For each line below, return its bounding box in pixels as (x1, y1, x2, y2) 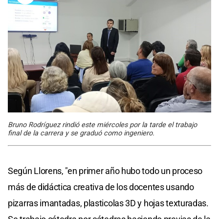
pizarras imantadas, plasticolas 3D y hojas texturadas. (8, 198, 209, 209)
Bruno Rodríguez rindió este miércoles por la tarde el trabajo (8, 121, 197, 130)
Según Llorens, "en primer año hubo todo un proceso (8, 166, 203, 176)
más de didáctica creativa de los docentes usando (8, 182, 194, 193)
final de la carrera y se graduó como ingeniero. (8, 129, 154, 138)
